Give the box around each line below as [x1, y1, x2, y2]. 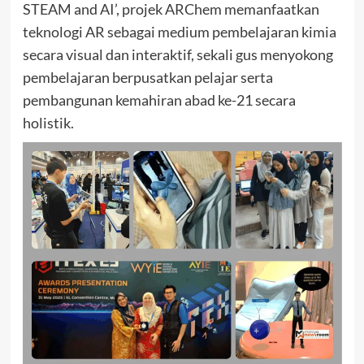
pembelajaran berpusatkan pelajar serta [22, 68, 273, 87]
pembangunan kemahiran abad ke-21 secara [22, 91, 296, 110]
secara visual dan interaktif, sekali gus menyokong [22, 45, 333, 64]
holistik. [22, 114, 74, 132]
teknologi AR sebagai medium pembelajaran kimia [22, 23, 336, 41]
